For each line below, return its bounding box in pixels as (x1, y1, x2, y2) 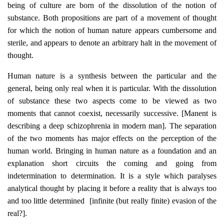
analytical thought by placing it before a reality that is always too (7, 184, 216, 192)
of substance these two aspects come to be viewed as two (7, 96, 216, 105)
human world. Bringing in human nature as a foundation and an (7, 146, 216, 155)
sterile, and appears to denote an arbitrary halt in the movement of (7, 38, 216, 47)
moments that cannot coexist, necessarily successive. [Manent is (7, 109, 216, 117)
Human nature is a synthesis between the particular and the (7, 71, 216, 80)
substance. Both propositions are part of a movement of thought (7, 13, 216, 22)
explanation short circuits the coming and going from (7, 159, 216, 167)
